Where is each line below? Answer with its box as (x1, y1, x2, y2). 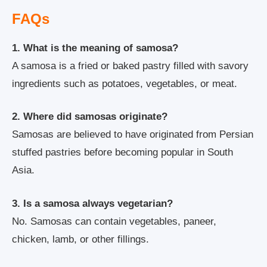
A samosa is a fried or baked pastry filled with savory (12, 60, 249, 72)
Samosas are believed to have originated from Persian (12, 129, 253, 141)
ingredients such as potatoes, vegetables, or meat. (12, 77, 237, 89)
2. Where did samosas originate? (12, 111, 167, 123)
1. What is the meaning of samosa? (12, 42, 178, 54)
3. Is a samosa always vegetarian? (12, 197, 173, 209)
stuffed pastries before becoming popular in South (12, 147, 233, 159)
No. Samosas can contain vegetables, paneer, (12, 215, 216, 227)
